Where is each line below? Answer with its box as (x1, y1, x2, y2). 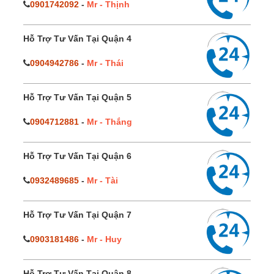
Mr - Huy (87, 234, 122, 245)
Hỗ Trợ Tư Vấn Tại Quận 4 (23, 34, 131, 44)
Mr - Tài (87, 176, 118, 186)
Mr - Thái (87, 58, 124, 68)
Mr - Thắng (87, 117, 132, 127)
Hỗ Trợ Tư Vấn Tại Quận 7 (23, 210, 131, 220)
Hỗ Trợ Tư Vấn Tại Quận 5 (23, 92, 131, 103)
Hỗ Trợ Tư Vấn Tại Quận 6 (23, 151, 131, 161)
